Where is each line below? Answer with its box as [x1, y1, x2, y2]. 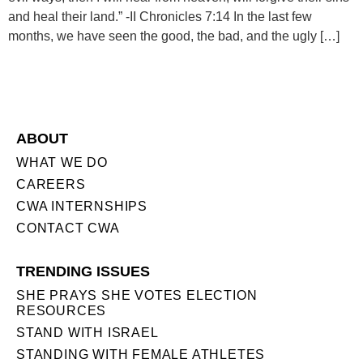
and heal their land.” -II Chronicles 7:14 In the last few [8, 9, 312, 23]
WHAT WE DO [16, 156, 108, 170]
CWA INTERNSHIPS [16, 199, 147, 214]
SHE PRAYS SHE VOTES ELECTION [16, 288, 258, 303]
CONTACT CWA [16, 221, 120, 236]
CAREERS [16, 177, 86, 192]
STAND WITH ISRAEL [16, 326, 159, 340]
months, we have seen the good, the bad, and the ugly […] [8, 28, 340, 43]
